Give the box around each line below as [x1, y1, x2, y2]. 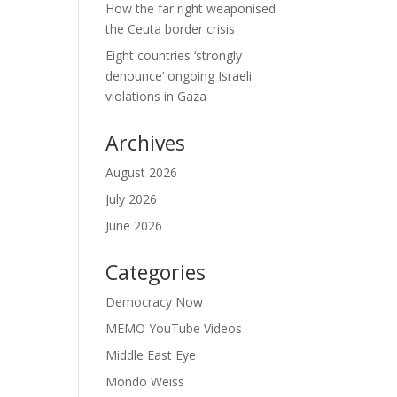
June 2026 [105, 217, 163, 234]
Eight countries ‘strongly [105, 47, 243, 64]
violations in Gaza [105, 88, 207, 105]
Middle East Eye [105, 346, 197, 363]
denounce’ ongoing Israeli [105, 67, 253, 84]
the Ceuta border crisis [105, 20, 236, 37]
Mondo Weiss [105, 373, 185, 390]
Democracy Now [105, 293, 204, 310]
